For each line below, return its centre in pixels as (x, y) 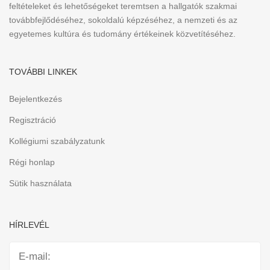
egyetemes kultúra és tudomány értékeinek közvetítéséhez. (122, 34)
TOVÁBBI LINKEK (43, 72)
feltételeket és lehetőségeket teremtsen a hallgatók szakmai (123, 6)
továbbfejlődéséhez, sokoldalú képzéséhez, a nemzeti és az (123, 20)
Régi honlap (32, 162)
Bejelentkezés (36, 99)
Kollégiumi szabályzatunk (57, 141)
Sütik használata (40, 184)
